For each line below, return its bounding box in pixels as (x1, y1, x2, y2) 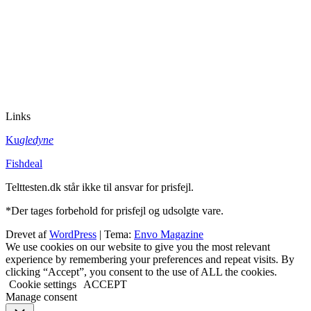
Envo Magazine (134, 228, 203, 241)
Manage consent (6, 291, 77, 303)
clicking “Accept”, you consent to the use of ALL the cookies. (6, 266, 277, 278)
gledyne (19, 134, 53, 146)
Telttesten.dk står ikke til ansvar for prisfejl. (6, 181, 194, 194)
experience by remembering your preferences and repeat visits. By (6, 253, 294, 266)
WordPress (49, 228, 96, 241)
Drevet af (6, 228, 49, 241)
